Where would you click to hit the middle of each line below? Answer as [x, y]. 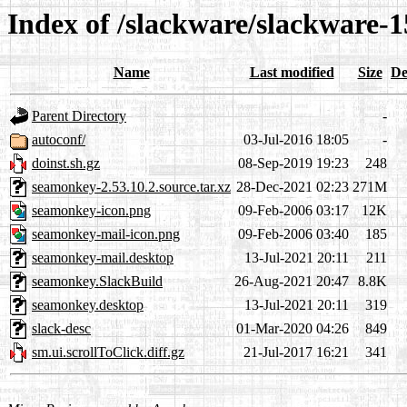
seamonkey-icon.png [91, 211]
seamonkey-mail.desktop [103, 258]
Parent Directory [79, 116]
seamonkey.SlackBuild [97, 282]
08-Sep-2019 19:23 [293, 164]
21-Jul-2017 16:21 [296, 352]
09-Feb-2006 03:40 [293, 234]
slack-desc [61, 329]
